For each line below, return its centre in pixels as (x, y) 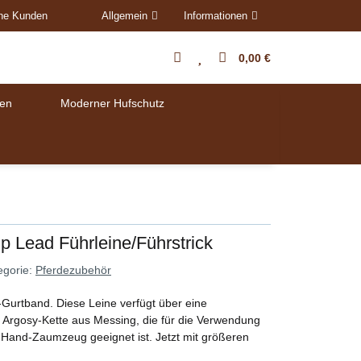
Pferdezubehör (73, 270)
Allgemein (124, 16)
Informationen (216, 16)
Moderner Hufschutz (112, 103)
